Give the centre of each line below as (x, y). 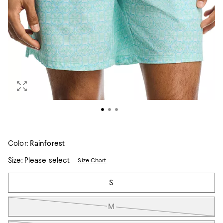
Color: (18, 143)
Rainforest (47, 143)
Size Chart (92, 160)
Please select (46, 160)
